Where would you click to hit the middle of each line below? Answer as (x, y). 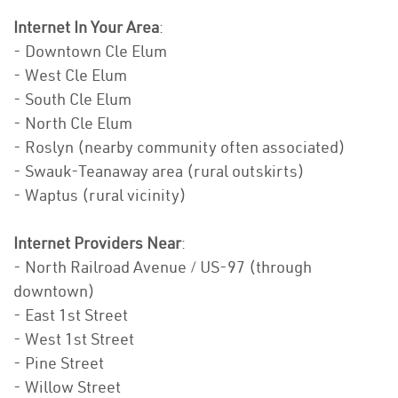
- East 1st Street (71, 315)
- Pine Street (59, 363)
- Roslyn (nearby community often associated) (179, 147)
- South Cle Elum (72, 99)
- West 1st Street (74, 339)
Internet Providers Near (97, 243)
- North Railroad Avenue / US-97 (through (163, 267)
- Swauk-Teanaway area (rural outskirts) (159, 171)
